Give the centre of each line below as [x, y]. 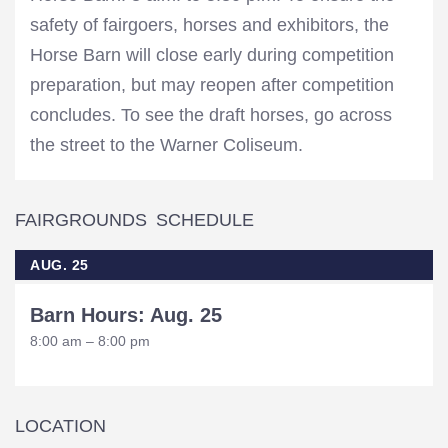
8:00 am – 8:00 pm [90, 341]
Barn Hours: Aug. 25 [126, 315]
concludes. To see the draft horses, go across [211, 115]
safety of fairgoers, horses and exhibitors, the [209, 25]
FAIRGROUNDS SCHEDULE [134, 220]
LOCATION [60, 426]
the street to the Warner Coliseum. [166, 145]
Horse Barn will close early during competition [212, 55]
